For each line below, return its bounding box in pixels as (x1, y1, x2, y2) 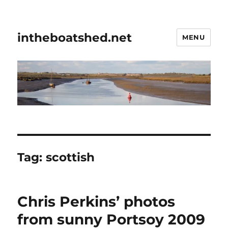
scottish (46, 150, 95, 165)
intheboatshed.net (17, 30, 132, 45)
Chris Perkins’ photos (17, 193, 176, 211)
